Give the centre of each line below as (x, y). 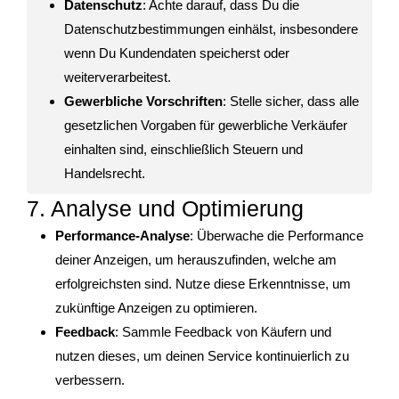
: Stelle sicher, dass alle (291, 102)
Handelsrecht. (105, 174)
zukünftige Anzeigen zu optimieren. (156, 308)
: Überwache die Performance (277, 236)
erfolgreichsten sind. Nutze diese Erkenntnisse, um (203, 284)
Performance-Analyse (122, 236)
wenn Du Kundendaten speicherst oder (177, 53)
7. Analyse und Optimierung (165, 209)
